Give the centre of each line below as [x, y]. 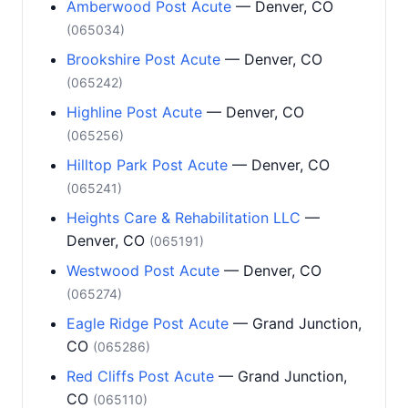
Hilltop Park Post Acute [147, 165]
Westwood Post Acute [143, 270]
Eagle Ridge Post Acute [148, 323]
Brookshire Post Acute [143, 59]
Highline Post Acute [134, 112]
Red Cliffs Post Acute [140, 376]
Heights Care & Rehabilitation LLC [184, 218]
